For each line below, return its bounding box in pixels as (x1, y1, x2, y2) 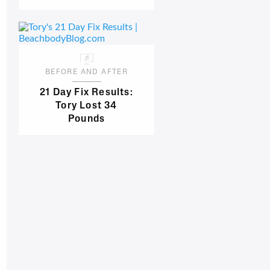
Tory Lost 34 (55, 101, 118, 111)
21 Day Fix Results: (40, 88, 133, 98)
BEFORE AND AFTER (45, 69, 128, 77)
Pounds (67, 115, 105, 125)
